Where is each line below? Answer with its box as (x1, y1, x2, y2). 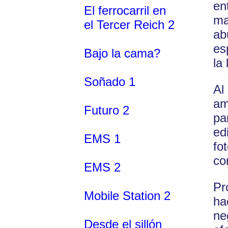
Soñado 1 (84, 74, 135, 89)
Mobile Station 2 (84, 188, 170, 203)
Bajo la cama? (84, 46, 160, 60)
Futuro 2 (84, 103, 129, 117)
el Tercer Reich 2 (84, 17, 175, 32)
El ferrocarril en (84, 3, 166, 17)
